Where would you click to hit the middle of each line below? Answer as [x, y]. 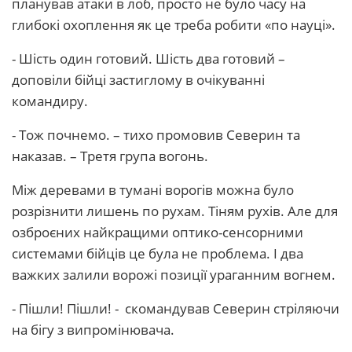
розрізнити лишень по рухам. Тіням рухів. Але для [175, 211]
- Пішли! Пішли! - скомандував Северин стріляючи [176, 308]
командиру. [50, 101]
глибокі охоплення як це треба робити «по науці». [174, 25]
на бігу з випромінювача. [93, 330]
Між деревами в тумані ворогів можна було [153, 190]
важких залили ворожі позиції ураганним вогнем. [174, 275]
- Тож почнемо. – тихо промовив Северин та [156, 135]
